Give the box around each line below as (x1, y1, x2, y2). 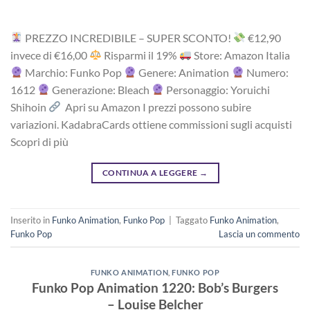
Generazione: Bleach (50, 82, 152, 96)
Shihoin (10, 100, 48, 113)
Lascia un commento (219, 228, 300, 239)
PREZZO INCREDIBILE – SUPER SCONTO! (23, 30, 234, 44)
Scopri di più (10, 134, 69, 148)
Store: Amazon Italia (192, 48, 291, 62)
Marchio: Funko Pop (23, 65, 125, 79)
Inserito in (10, 214, 52, 226)
